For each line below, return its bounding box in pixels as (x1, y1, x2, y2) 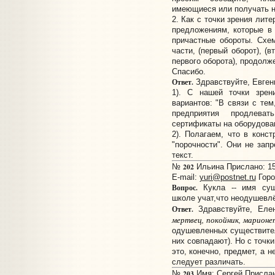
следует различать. (171, 257, 246, 267)
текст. (171, 150, 193, 160)
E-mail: (171, 172, 199, 182)
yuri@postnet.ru (199, 172, 256, 182)
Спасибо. (171, 67, 206, 77)
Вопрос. (171, 182, 198, 193)
